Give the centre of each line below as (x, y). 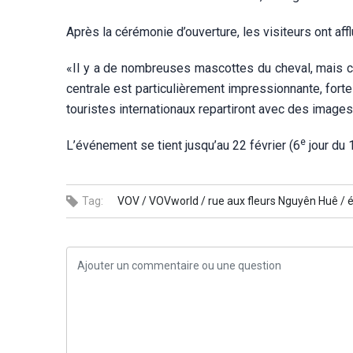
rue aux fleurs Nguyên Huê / (277, 201)
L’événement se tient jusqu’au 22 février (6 (183, 145)
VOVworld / (177, 201)
